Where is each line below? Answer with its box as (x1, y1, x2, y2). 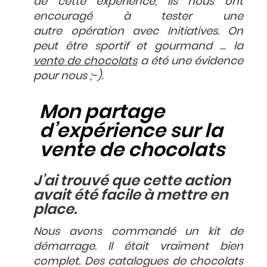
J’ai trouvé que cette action (33, 170, 231, 190)
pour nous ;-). (33, 67, 103, 83)
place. (33, 198, 77, 219)
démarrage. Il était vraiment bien (33, 238, 243, 253)
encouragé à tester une (33, 8, 243, 23)
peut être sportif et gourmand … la (33, 38, 243, 53)
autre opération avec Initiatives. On (33, 23, 243, 38)
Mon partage (39, 97, 164, 125)
